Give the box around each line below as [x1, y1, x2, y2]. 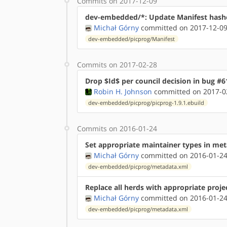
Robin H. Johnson [94, 86, 152, 96]
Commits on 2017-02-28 [77, 59, 157, 69]
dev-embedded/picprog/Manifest [88, 35, 175, 43]
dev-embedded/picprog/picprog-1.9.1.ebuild [88, 99, 205, 106]
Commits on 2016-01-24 [77, 123, 157, 133]
